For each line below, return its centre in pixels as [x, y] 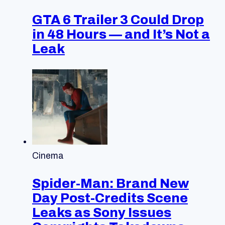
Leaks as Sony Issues [102, 213]
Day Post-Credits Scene [110, 198]
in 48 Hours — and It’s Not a [121, 34]
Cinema [48, 156]
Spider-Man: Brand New [110, 184]
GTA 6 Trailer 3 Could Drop [118, 20]
